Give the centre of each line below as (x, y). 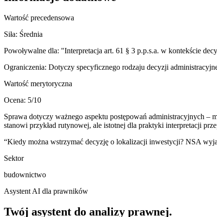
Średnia (31, 34)
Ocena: (16, 100)
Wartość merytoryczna (38, 84)
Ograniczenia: (26, 67)
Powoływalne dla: (32, 51)
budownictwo (25, 175)
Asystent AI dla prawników (46, 191)
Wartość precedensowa (39, 18)
